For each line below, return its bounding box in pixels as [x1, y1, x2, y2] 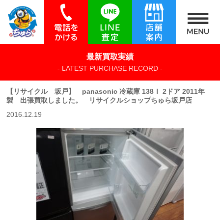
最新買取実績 [86, 53, 134, 61]
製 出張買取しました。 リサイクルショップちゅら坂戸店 [6, 96, 206, 105]
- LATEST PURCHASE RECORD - [57, 64, 163, 73]
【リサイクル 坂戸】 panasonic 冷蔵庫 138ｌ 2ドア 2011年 [6, 87, 205, 96]
